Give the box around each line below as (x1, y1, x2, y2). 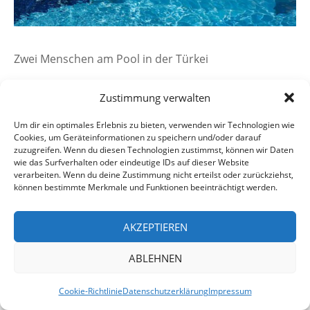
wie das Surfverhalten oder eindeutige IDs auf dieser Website (14, 156, 249, 168)
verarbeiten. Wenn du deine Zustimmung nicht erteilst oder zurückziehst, (14, 169, 293, 181)
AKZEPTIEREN (122, 219, 188, 234)
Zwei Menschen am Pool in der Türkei (14, 51, 208, 66)
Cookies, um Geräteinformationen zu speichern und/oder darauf (14, 131, 261, 143)
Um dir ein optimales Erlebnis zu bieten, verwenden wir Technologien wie (14, 119, 295, 131)
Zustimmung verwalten (100, 91, 210, 104)
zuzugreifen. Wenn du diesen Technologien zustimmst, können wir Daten (14, 144, 293, 156)
